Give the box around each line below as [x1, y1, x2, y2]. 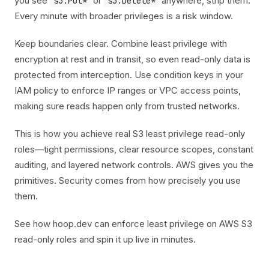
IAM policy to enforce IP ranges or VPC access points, [14, 85, 241, 96]
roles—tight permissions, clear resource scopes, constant [14, 144, 253, 155]
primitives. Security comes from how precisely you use [14, 175, 241, 186]
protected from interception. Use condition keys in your [14, 69, 243, 80]
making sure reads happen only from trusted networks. [14, 100, 240, 112]
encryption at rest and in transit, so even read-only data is [14, 53, 250, 65]
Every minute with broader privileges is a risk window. [14, 10, 233, 22]
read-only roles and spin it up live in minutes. [14, 234, 196, 245]
